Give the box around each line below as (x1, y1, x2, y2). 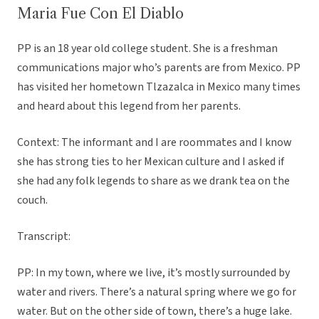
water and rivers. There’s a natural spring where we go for (17, 284, 296, 300)
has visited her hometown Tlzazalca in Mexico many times (17, 79, 300, 95)
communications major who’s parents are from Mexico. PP (17, 60, 300, 76)
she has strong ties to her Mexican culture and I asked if (17, 154, 284, 170)
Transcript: (17, 229, 70, 245)
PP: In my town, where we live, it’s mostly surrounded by (17, 265, 290, 281)
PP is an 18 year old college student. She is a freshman (17, 41, 278, 57)
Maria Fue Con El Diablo (17, 5, 184, 23)
